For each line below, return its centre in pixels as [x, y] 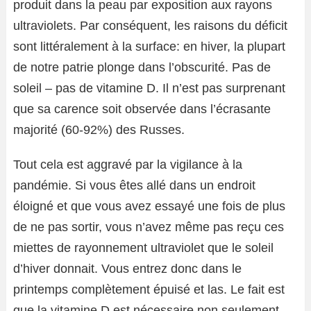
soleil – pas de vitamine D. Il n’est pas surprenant [149, 88]
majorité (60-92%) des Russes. [99, 130]
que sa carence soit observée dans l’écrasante [142, 109]
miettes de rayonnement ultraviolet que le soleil [143, 248]
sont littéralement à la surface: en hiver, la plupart [149, 47]
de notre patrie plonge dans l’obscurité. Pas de [142, 67]
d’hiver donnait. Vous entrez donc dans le [127, 269]
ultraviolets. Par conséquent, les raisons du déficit [150, 26]
